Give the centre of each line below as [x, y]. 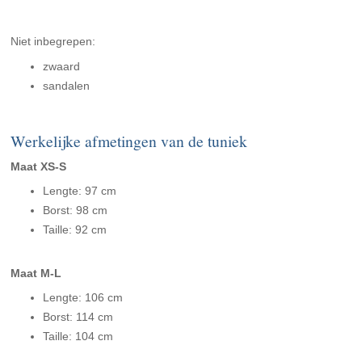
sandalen [67, 86]
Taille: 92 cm [75, 230]
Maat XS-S [39, 167]
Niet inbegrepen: [53, 42]
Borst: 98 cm [76, 210]
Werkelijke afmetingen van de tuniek [129, 141]
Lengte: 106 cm [83, 298]
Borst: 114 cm [78, 317]
